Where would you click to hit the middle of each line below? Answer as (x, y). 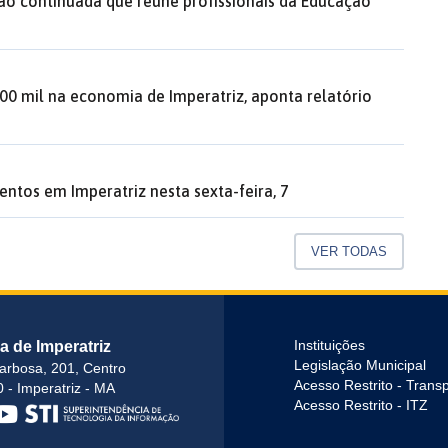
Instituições (329, 344)
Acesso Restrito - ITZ (361, 404)
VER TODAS (349, 251)
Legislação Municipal (360, 364)
